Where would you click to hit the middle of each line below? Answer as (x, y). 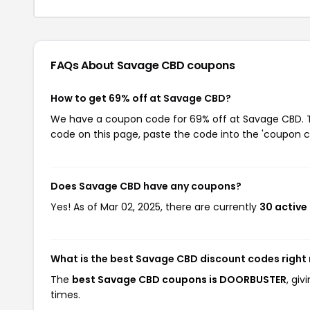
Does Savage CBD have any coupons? (146, 186)
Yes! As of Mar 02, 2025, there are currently (155, 207)
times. (65, 294)
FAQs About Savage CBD (119, 65)
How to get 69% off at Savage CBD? (141, 98)
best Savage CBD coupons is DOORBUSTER (179, 279)
